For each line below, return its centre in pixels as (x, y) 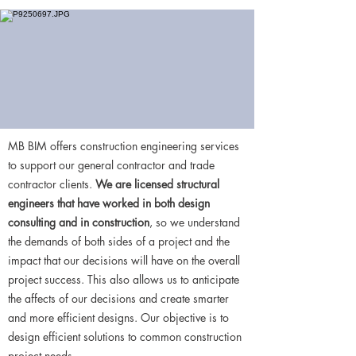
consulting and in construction (79, 222)
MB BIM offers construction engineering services (124, 146)
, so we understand (195, 222)
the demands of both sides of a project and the (119, 241)
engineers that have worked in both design (109, 203)
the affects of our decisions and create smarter (118, 298)
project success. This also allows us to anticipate (124, 279)
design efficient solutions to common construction (125, 337)
